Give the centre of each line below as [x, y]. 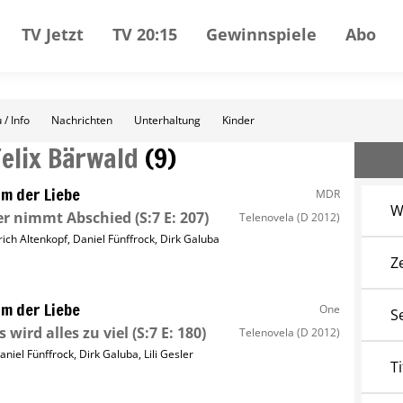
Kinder [238, 120]
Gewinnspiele [261, 34]
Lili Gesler [168, 354]
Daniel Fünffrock [113, 239]
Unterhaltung [167, 120]
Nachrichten [82, 120]
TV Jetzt [53, 34]
